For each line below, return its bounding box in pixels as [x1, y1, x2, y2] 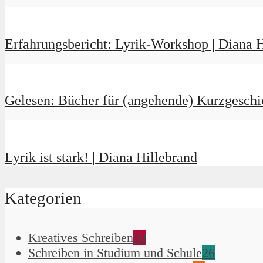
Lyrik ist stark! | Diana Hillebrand [5, 150, 197, 166]
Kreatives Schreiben [28, 230, 133, 245]
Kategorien [5, 188, 82, 207]
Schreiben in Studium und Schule [28, 245, 202, 260]
